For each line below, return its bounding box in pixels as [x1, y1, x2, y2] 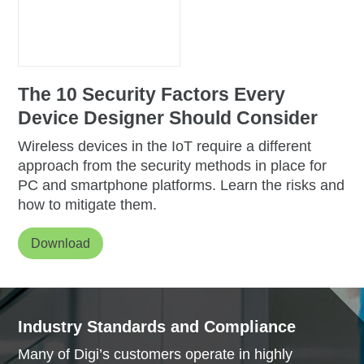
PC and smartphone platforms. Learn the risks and [18, 177, 345, 194]
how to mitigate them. [18, 197, 158, 214]
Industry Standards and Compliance [18, 318, 297, 336]
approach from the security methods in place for [18, 158, 327, 175]
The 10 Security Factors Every [18, 84, 286, 106]
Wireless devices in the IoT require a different [18, 138, 312, 155]
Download [31, 236, 91, 251]
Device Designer [18, 107, 170, 129]
